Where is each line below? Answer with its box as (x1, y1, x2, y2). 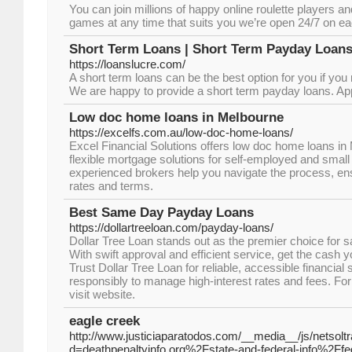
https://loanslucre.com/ (69, 57, 185, 71)
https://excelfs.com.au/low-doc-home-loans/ (69, 126, 293, 139)
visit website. (69, 288, 135, 301)
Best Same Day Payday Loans (69, 205, 254, 220)
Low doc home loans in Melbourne (69, 110, 284, 125)
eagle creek (69, 313, 140, 328)
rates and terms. (69, 179, 153, 192)
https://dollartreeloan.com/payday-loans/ (69, 221, 273, 234)
